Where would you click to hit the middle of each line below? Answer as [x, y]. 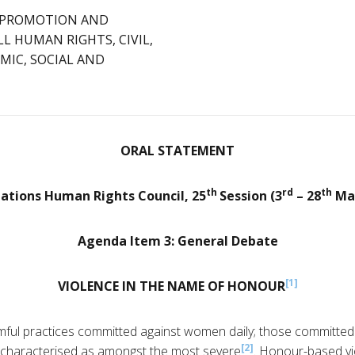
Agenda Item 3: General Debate [177, 241]
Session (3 [251, 196]
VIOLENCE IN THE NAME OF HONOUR [171, 286]
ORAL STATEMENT [177, 151]
